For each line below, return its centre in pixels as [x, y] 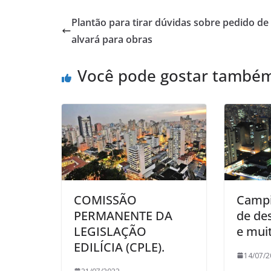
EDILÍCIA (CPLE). [119, 247]
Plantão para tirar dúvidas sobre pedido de [170, 23]
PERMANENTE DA [123, 215]
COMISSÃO [105, 200]
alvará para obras [112, 40]
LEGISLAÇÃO [110, 231]
